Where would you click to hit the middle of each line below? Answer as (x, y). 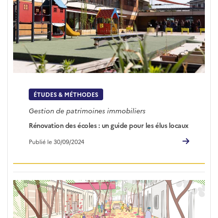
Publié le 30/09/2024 (57, 141)
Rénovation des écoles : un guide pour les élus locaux (109, 125)
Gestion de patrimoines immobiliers (87, 111)
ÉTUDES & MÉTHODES (66, 94)
